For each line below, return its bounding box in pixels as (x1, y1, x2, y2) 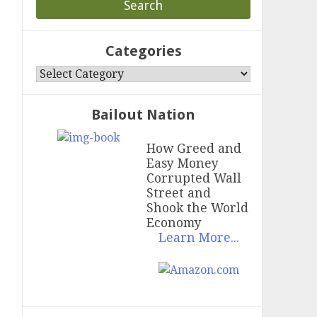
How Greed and (146, 142, 242, 156)
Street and (146, 186, 212, 201)
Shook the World (146, 201, 249, 216)
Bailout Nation (91, 105, 196, 123)
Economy (146, 216, 202, 231)
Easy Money (146, 156, 219, 171)
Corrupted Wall (146, 171, 242, 186)
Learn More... (158, 231, 239, 246)
